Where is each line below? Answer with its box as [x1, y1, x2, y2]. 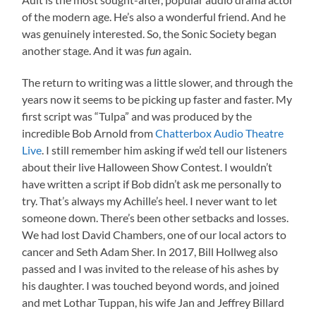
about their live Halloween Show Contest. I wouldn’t [22, 159, 273, 174]
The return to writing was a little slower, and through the [22, 75, 293, 89]
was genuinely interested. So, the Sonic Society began [22, 26, 277, 40]
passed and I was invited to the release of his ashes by [22, 261, 279, 275]
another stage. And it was [22, 43, 147, 57]
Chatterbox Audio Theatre [155, 126, 284, 140]
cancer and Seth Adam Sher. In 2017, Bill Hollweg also [22, 244, 279, 258]
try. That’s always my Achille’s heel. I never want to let [22, 193, 278, 207]
